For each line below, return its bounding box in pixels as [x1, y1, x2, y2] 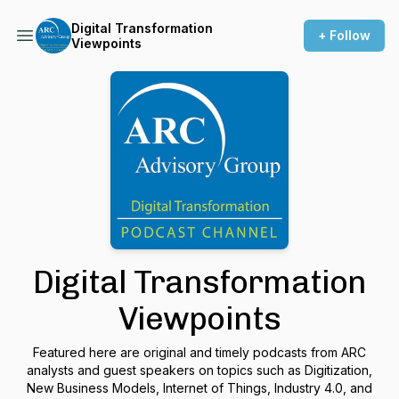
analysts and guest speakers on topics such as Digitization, [27, 362, 372, 378]
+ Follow [318, 28, 370, 43]
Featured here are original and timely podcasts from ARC [33, 345, 366, 360]
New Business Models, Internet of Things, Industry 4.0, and [27, 380, 372, 395]
